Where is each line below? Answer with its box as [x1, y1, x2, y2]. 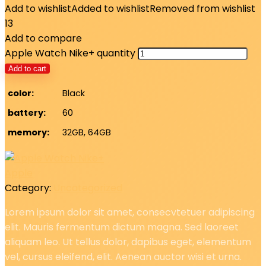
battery [8, 107, 43, 119]
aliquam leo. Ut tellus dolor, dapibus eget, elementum [5, 235, 251, 249]
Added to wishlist [71, 2, 150, 15]
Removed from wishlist [150, 2, 255, 15]
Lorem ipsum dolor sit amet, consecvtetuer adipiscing [5, 205, 255, 219]
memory [8, 126, 47, 138]
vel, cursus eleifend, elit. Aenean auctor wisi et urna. [5, 250, 242, 264]
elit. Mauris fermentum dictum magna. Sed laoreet [5, 220, 239, 234]
